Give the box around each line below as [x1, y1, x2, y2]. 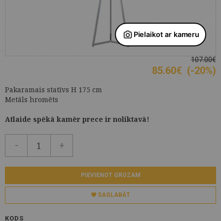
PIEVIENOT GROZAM [80, 171, 141, 179]
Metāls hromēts [5, 94, 58, 104]
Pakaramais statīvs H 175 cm [5, 84, 102, 94]
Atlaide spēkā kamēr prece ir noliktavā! [5, 114, 149, 124]
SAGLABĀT [96, 191, 130, 198]
